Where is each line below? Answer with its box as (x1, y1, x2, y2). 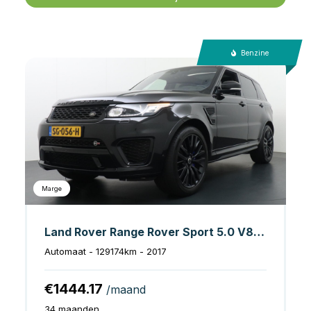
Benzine (240, 48, 269, 57)
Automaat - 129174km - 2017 (44, 245, 167, 257)
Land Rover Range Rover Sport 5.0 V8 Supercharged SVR (253, 224, 264, 239)
